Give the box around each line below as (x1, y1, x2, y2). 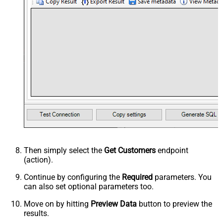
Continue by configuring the (24, 172, 122, 182)
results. (24, 209, 49, 219)
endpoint (156, 146, 188, 156)
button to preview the (137, 199, 212, 209)
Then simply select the (24, 146, 104, 156)
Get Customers (104, 146, 156, 156)
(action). (24, 155, 53, 165)
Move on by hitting (24, 199, 91, 209)
